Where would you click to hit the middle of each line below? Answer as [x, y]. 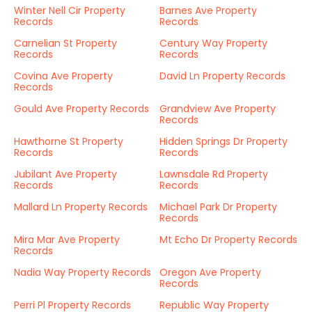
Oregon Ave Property [210, 272]
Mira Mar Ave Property [67, 240]
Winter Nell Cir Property [70, 10]
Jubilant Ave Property [65, 174]
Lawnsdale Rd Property [214, 174]
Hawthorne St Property [69, 141]
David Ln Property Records [223, 76]
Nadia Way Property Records [83, 272]
